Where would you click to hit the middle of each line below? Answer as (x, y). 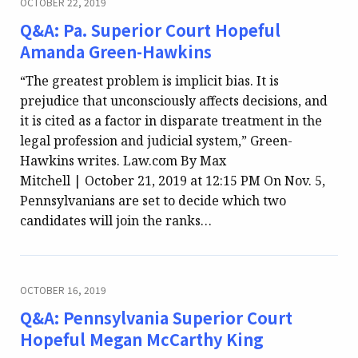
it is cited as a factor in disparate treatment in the (171, 121)
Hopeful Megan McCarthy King (142, 339)
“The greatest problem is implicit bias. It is (149, 81)
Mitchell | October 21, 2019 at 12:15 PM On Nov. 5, (173, 181)
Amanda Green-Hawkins (116, 51)
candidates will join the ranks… (116, 221)
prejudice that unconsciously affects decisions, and (174, 101)
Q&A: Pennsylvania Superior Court (156, 318)
